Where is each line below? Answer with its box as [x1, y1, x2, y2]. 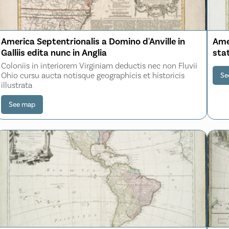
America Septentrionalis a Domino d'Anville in [1, 35, 186, 47]
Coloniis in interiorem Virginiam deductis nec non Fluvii [1, 60, 198, 71]
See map [9, 100, 36, 109]
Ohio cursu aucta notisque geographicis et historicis [1, 70, 185, 80]
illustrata [1, 80, 33, 90]
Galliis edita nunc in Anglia [1, 47, 107, 58]
